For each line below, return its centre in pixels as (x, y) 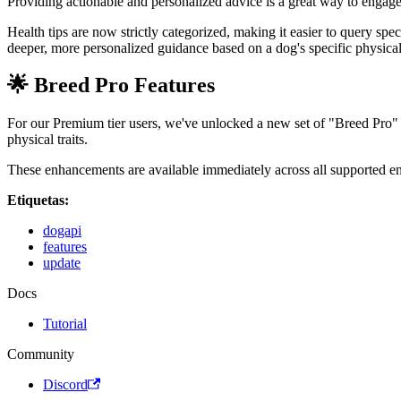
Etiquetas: (38, 200)
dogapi (62, 231)
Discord (65, 385)
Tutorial (65, 324)
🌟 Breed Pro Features (111, 85)
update (62, 263)
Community (41, 354)
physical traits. (47, 140)
